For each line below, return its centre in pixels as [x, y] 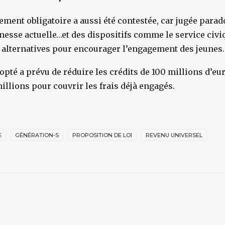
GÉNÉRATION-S [37, 135]
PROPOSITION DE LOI [102, 135]
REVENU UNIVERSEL [174, 135]
